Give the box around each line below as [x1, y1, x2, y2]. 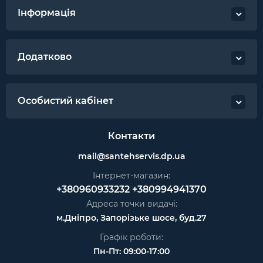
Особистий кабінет [18, 95, 113, 107]
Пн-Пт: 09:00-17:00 [93, 246, 170, 257]
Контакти [108, 130, 155, 142]
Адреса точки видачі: [86, 198, 177, 210]
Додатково [18, 51, 72, 63]
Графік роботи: [100, 232, 163, 243]
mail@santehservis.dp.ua [77, 151, 186, 162]
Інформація [18, 7, 76, 19]
